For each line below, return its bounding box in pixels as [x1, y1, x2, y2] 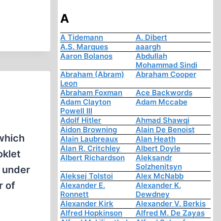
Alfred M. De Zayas [135, 208, 205, 218]
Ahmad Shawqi [135, 115, 189, 125]
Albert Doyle [135, 144, 181, 153]
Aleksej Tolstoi [60, 171, 113, 181]
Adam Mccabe [135, 97, 187, 107]
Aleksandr [135, 153, 172, 163]
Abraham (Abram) [60, 70, 125, 79]
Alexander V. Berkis [135, 199, 206, 209]
